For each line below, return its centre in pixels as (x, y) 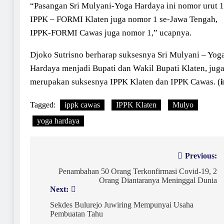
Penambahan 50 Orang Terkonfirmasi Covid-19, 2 (138, 171)
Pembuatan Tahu (76, 213)
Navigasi (61, 157)
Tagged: (44, 104)
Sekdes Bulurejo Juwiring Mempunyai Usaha (122, 204)
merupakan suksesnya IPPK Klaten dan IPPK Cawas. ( (125, 81)
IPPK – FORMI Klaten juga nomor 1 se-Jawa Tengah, (124, 19)
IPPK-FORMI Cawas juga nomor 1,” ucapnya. (111, 32)
